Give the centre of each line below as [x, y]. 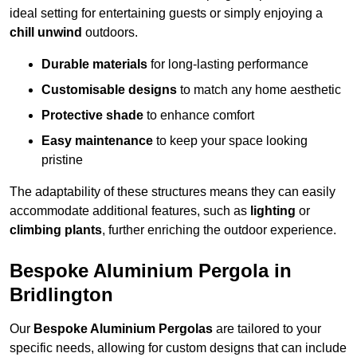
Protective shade [92, 116]
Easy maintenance [97, 141]
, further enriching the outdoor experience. [219, 230]
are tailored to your [267, 329]
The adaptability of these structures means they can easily [173, 192]
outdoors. [110, 33]
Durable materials [94, 65]
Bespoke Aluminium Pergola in [151, 271]
